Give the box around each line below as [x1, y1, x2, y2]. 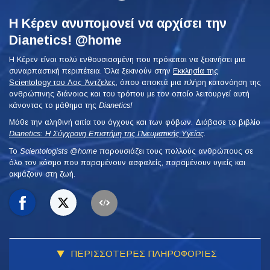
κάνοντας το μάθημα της [9, 100, 99, 110]
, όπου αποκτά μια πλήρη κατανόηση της [116, 77, 261, 87]
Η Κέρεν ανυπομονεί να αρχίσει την [9, 15, 227, 31]
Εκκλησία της [173, 66, 218, 75]
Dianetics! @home [9, 32, 122, 48]
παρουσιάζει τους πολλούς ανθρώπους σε [97, 146, 253, 155]
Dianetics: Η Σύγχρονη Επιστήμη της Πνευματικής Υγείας [9, 129, 204, 139]
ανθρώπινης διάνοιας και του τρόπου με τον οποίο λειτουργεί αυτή [9, 89, 250, 98]
